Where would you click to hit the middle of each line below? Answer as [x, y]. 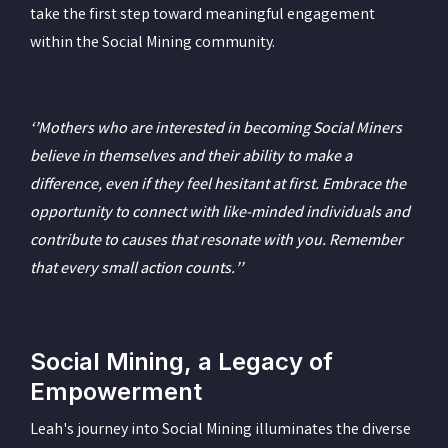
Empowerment [116, 391]
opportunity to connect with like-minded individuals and [220, 213]
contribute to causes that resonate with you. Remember [216, 241]
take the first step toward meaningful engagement [202, 15]
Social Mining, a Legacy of [181, 361]
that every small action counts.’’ [136, 269]
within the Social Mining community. [152, 43]
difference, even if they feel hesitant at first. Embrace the [218, 185]
